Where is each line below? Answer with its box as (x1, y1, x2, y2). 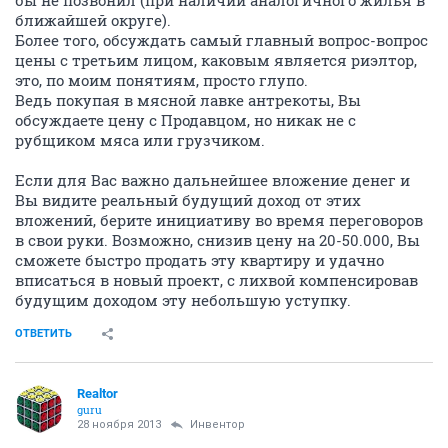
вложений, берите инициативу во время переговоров (15, 210, 423, 230)
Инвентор (190, 418, 245, 431)
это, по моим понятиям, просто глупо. (15, 70, 308, 90)
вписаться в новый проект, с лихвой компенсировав (15, 270, 418, 290)
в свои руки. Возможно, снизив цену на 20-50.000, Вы (15, 230, 420, 250)
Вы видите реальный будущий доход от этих (15, 190, 361, 210)
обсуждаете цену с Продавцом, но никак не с (15, 110, 356, 130)
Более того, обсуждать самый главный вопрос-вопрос (15, 30, 428, 50)
